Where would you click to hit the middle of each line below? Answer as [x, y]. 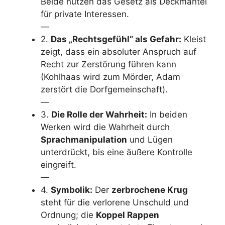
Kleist [194, 39]
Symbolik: [72, 190]
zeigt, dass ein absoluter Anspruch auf [119, 52]
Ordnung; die [68, 215]
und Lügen [150, 140]
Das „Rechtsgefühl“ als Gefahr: [116, 39]
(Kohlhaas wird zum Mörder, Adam [110, 77]
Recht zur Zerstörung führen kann [108, 64]
